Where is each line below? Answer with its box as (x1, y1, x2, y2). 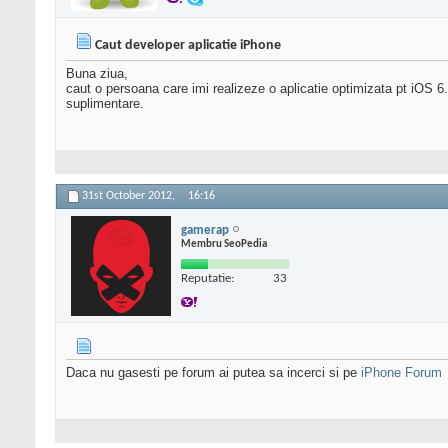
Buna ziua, (66, 66, 128, 82)
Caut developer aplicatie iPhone (95, 38, 281, 54)
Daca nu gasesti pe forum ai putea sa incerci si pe (66, 365, 361, 381)
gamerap (181, 223, 229, 237)
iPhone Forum (361, 365, 442, 381)
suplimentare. (66, 96, 144, 112)
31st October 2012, (82, 190, 178, 203)
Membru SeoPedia (181, 238, 267, 250)
